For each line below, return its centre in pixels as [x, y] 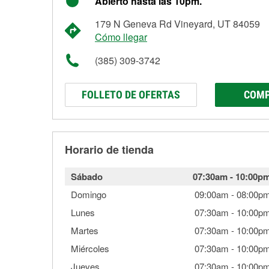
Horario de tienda [109, 150]
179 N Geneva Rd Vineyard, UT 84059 [177, 24]
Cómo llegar [121, 37]
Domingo [89, 194]
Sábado [87, 177]
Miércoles [90, 248]
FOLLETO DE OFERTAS [131, 95]
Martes [85, 230]
